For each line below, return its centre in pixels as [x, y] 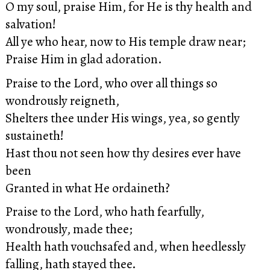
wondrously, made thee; [68, 229]
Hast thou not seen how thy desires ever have [123, 152]
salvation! [30, 24]
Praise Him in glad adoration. [83, 58]
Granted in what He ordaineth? [87, 187]
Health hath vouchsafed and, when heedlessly [125, 246]
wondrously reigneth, [62, 100]
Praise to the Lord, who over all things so [111, 83]
